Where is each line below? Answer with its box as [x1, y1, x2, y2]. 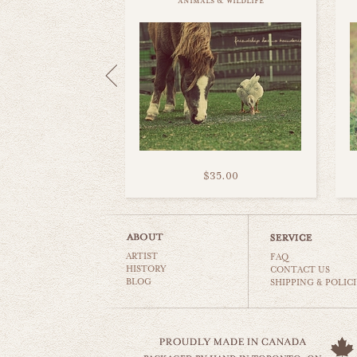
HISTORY [126, 264, 167, 274]
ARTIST [126, 251, 158, 261]
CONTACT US [270, 265, 331, 275]
